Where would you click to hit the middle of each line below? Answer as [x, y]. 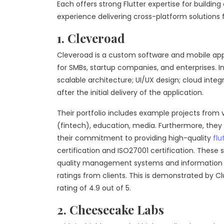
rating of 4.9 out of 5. [94, 188]
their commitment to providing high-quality [135, 138]
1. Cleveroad [91, 38]
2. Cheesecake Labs [110, 209]
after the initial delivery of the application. [131, 92]
